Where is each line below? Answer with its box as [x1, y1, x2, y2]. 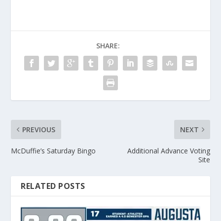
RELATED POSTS [21, 181, 85, 192]
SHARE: [96, 41, 120, 51]
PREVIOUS [22, 125, 56, 135]
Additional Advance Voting [127, 146, 210, 156]
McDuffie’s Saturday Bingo [11, 146, 96, 156]
